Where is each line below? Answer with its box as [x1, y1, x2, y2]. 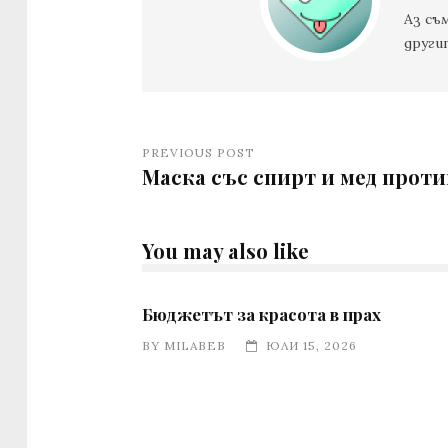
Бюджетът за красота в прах [142, 302, 381, 325]
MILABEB [164, 337, 226, 353]
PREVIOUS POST [142, 144, 255, 160]
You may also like [142, 236, 309, 264]
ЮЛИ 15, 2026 [266, 337, 357, 353]
